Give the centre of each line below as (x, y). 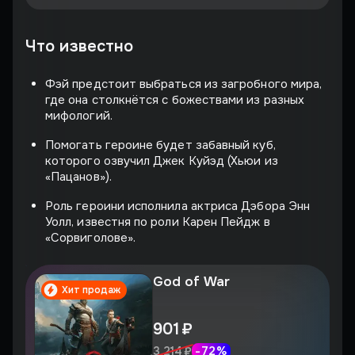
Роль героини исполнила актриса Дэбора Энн (178, 206)
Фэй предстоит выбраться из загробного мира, (184, 84)
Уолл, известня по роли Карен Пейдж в (158, 221)
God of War (191, 281)
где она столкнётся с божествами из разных (175, 99)
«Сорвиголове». (91, 237)
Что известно (80, 46)
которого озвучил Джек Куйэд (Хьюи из (162, 160)
